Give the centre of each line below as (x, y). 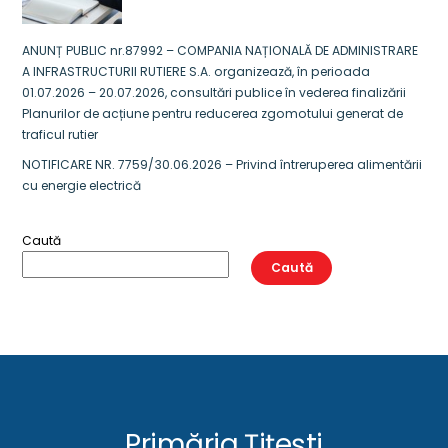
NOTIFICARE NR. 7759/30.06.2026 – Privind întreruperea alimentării (222, 165)
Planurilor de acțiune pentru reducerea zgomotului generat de (213, 113)
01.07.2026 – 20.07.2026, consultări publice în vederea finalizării (214, 92)
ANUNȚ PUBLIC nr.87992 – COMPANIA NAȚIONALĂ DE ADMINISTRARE (220, 50)
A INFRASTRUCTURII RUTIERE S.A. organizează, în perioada (196, 71)
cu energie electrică (82, 186)
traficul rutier (60, 134)
